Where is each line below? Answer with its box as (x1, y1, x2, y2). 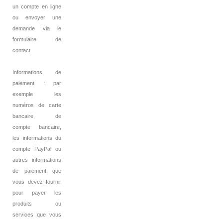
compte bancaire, (12, 124, 61, 130)
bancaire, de (12, 113, 61, 119)
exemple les (12, 91, 61, 98)
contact (12, 47, 30, 54)
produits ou (12, 201, 61, 207)
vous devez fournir (12, 179, 61, 185)
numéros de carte (12, 102, 61, 109)
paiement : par (12, 80, 61, 87)
